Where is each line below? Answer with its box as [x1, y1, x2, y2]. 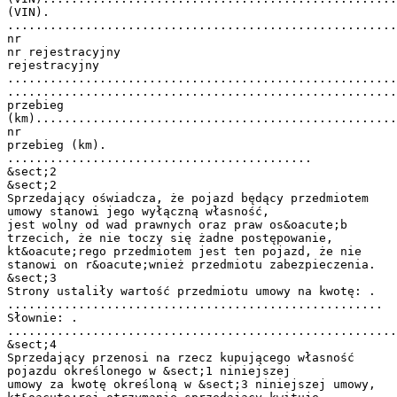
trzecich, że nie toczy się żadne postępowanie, [7, 230, 333, 245]
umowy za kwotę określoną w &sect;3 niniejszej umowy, [7, 377, 376, 391]
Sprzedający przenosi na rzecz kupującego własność [7, 350, 354, 364]
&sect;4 [7, 337, 57, 351]
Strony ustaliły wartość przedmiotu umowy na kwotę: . [7, 284, 376, 298]
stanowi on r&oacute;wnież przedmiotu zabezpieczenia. [7, 257, 376, 271]
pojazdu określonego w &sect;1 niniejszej [7, 363, 291, 378]
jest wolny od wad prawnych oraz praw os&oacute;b [7, 217, 347, 231]
